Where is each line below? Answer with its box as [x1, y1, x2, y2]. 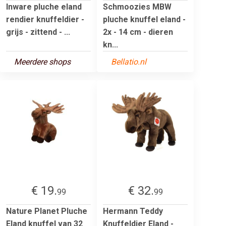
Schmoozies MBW [103, 2, 172, 12]
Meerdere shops [14, 56, 71, 67]
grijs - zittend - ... [6, 27, 70, 37]
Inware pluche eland [6, 2, 82, 12]
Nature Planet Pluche [6, 206, 87, 216]
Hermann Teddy [103, 206, 163, 216]
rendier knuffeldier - [6, 14, 84, 24]
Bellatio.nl [111, 56, 146, 67]
